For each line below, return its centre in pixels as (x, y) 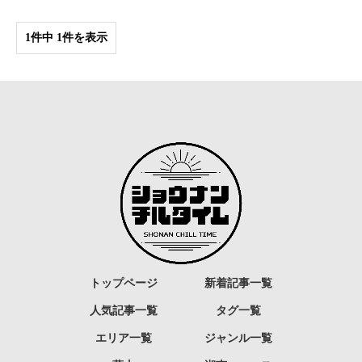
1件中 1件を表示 (66, 38)
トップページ (123, 283)
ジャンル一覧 (239, 338)
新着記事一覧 (239, 283)
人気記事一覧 (123, 310)
